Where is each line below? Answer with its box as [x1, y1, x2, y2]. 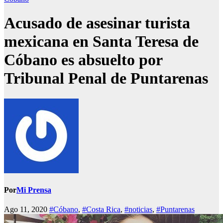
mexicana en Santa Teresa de [4, 32, 199, 51]
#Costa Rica [82, 205, 120, 214]
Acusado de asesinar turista [4, 14, 190, 32]
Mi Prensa [16, 186, 51, 195]
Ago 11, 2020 [4, 205, 49, 214]
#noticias [124, 205, 152, 214]
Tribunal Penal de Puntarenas [4, 69, 208, 88]
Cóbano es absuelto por [4, 51, 162, 69]
